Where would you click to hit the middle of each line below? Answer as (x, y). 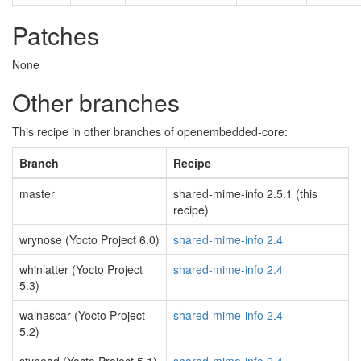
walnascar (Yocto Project (82, 315)
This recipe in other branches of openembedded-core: (150, 131)
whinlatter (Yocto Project (81, 269)
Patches (56, 35)
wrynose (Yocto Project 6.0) (89, 239)
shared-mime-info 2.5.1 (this (245, 193)
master (37, 193)
